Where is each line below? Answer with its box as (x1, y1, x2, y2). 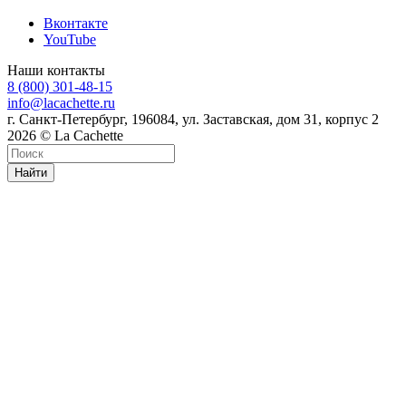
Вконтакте (43, 14, 108, 31)
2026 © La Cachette (7, 127, 123, 143)
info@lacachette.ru (7, 94, 115, 111)
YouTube (43, 31, 96, 47)
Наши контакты (7, 62, 105, 78)
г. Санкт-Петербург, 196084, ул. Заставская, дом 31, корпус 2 (7, 111, 379, 127)
